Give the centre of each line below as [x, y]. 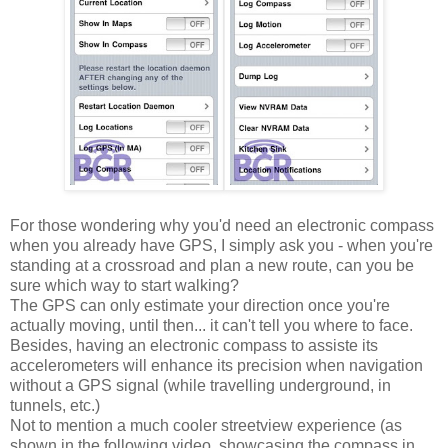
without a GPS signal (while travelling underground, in [200, 385]
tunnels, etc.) [55, 405]
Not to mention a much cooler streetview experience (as [206, 425]
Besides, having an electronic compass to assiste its [194, 345]
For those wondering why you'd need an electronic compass [222, 225]
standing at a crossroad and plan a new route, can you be [212, 265]
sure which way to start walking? [124, 285]
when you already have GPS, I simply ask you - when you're [221, 245]
